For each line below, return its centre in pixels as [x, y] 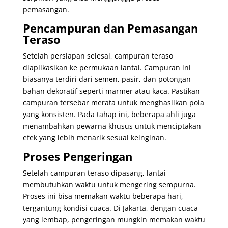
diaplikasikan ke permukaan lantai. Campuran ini [107, 67]
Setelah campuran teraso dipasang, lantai [94, 173]
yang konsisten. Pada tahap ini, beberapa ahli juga [109, 114]
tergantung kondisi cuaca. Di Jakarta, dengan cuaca [110, 208]
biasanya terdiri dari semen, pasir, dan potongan [107, 79]
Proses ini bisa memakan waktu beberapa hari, [103, 196]
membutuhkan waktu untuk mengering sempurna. [109, 184]
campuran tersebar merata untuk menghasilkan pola [113, 102]
